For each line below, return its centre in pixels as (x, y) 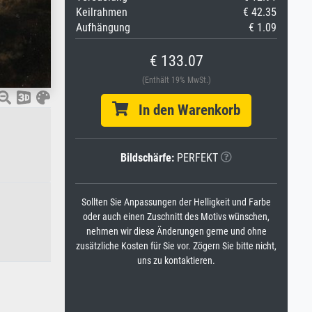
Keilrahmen (102, 12)
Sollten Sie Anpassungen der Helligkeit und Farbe (176, 202)
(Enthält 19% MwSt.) (176, 80)
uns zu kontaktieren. (176, 261)
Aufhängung (103, 28)
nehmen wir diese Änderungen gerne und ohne (176, 232)
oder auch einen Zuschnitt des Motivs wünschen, (176, 217)
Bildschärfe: (147, 158)
